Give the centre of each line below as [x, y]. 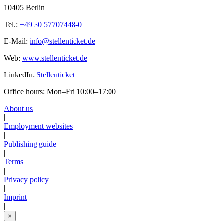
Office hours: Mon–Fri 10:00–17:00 [60, 91]
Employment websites [38, 126]
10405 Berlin [24, 7]
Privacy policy [26, 179]
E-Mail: [17, 41]
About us [18, 108]
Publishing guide [30, 144]
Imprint [15, 197]
